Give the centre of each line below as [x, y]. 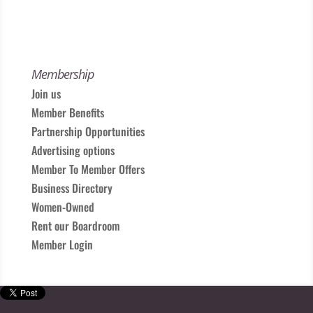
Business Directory [72, 188]
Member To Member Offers [88, 169]
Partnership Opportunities [88, 131]
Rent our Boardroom [75, 225]
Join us [46, 93]
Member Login [62, 244]
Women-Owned [63, 206]
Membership [62, 74]
